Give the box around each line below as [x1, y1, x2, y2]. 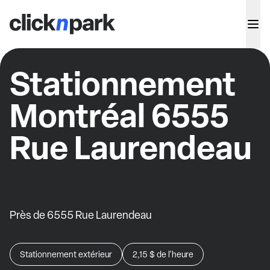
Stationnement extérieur [20, 249, 112, 260]
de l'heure [157, 249, 193, 260]
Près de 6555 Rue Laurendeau [10, 208, 152, 222]
